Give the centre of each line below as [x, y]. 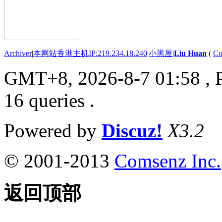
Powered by [53, 130]
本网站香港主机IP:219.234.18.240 [90, 53]
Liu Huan [190, 53]
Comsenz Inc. [168, 161]
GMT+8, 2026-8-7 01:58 [102, 78]
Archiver [18, 53]
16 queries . [49, 100]
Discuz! [132, 130]
